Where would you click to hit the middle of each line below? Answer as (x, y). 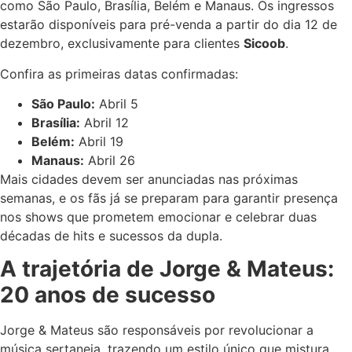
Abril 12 (104, 122)
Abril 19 (99, 141)
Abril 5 (117, 103)
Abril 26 (110, 160)
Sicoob (264, 44)
